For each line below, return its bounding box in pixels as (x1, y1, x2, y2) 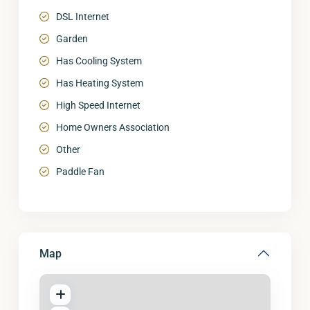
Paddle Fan (56, 166, 104, 177)
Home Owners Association (56, 122, 170, 133)
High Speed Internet (56, 100, 140, 111)
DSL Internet (56, 11, 109, 22)
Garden (56, 33, 88, 44)
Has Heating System (56, 77, 143, 89)
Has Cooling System (56, 55, 142, 66)
